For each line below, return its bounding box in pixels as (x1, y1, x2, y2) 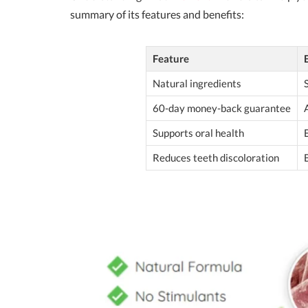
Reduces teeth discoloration (153, 151, 279, 164)
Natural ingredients (153, 76, 241, 89)
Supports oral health (153, 126, 244, 139)
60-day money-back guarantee (153, 101, 291, 114)
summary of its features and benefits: (70, 7, 244, 21)
